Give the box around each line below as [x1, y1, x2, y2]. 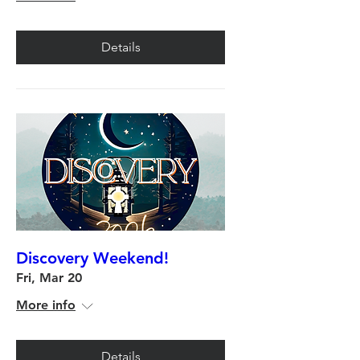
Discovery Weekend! [16, 248, 169, 268]
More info [16, 297, 76, 313]
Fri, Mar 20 [16, 270, 82, 285]
